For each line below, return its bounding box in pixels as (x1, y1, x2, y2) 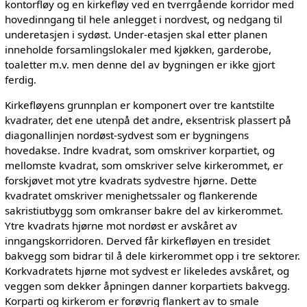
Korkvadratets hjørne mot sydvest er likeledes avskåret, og (4, 264, 289, 278)
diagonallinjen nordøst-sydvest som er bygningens (4, 128, 249, 143)
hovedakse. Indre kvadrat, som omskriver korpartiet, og (4, 143, 275, 158)
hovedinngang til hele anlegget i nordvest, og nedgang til (4, 12, 282, 26)
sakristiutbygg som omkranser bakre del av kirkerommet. (4, 204, 283, 218)
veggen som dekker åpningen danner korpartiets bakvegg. (4, 279, 290, 293)
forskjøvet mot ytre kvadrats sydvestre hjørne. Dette (4, 173, 257, 188)
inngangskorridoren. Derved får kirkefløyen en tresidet (4, 234, 270, 248)
